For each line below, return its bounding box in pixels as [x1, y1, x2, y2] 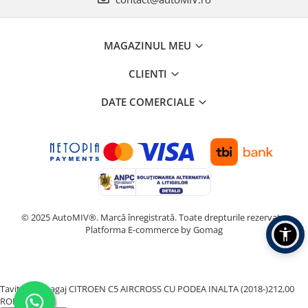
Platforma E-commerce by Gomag [85, 223, 223, 236]
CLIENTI [128, 67, 170, 81]
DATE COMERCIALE [100, 95, 197, 109]
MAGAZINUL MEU [104, 38, 194, 53]
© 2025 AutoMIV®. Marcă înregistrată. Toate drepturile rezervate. [21, 211, 287, 224]
